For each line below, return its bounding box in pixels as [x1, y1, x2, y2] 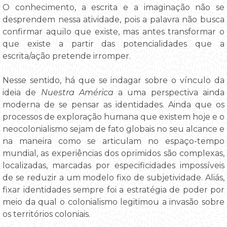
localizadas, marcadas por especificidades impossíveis [3, 161, 224, 171]
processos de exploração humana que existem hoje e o [3, 112, 224, 122]
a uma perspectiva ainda [113, 88, 225, 98]
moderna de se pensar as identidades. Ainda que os [3, 100, 224, 110]
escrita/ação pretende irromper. [3, 51, 131, 61]
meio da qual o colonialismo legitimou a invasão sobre [3, 197, 224, 207]
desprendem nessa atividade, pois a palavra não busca [3, 15, 224, 25]
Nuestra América [41, 88, 113, 98]
